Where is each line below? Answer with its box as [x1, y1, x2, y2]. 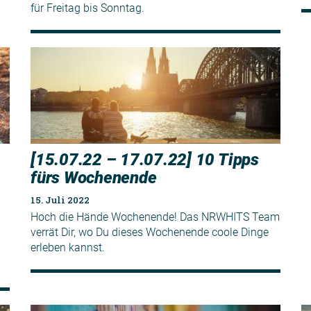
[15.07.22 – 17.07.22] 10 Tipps [31, 149, 259, 169]
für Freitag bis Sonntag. [31, 1, 144, 15]
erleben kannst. [31, 240, 105, 254]
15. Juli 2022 [31, 193, 90, 206]
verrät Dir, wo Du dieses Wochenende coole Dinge [31, 225, 269, 239]
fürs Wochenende [31, 167, 157, 187]
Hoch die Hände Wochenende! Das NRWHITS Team [31, 210, 280, 224]
